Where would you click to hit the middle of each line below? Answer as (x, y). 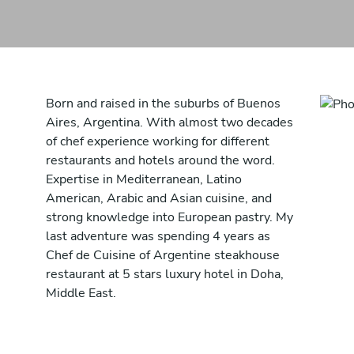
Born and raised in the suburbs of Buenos (163, 104)
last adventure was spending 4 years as (158, 236)
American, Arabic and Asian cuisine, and (159, 198)
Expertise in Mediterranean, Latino (144, 179)
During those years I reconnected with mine (170, 325)
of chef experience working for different (158, 141)
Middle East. (81, 293)
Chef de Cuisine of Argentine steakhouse (163, 255)
